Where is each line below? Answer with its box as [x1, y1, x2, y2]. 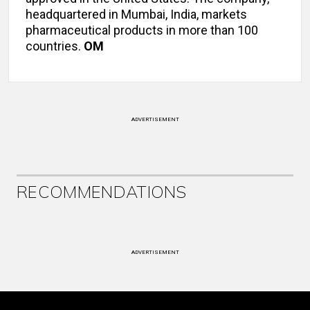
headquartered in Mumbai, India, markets [26, 7, 247, 22]
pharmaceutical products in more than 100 [26, 23, 258, 38]
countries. [26, 39, 84, 54]
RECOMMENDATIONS [17, 181, 187, 203]
